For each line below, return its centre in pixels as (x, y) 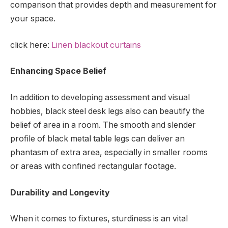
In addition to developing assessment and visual (100, 97)
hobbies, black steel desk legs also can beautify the (107, 111)
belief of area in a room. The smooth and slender (103, 125)
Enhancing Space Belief (58, 71)
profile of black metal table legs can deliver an (97, 138)
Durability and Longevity (60, 192)
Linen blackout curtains (97, 45)
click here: (31, 45)
